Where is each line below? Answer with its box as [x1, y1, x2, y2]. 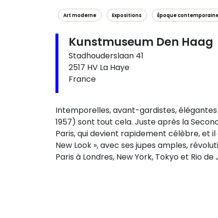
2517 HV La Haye [69, 62, 129, 73]
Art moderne [63, 12, 96, 19]
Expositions [112, 12, 142, 19]
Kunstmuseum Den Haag [69, 34, 213, 50]
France [69, 73, 96, 85]
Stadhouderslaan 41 [69, 50, 144, 61]
